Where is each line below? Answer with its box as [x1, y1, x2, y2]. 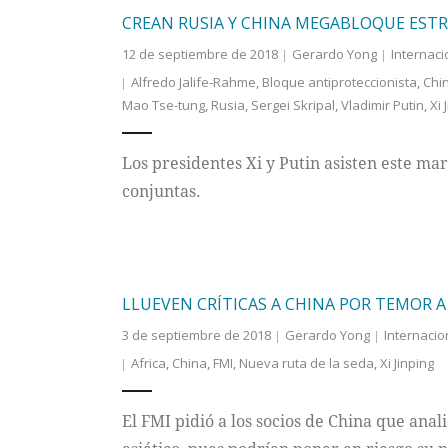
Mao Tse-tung [121, 96, 205, 115]
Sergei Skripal [250, 96, 335, 115]
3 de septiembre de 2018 [121, 326, 271, 345]
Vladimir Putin [340, 96, 424, 115]
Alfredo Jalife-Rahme [130, 73, 256, 92]
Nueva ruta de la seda [238, 354, 374, 373]
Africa [130, 354, 166, 373]
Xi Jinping [379, 354, 434, 373]
